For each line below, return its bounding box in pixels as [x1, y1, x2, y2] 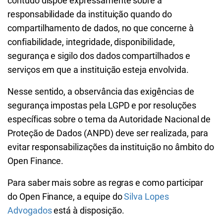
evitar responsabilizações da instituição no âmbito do [7, 142, 215, 152]
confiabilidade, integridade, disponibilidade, [7, 37, 175, 47]
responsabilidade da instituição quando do [7, 9, 172, 19]
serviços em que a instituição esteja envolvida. [7, 64, 189, 75]
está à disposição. [52, 205, 124, 216]
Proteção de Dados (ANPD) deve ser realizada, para [7, 128, 209, 138]
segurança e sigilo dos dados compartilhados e [7, 51, 190, 61]
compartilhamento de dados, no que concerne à [7, 23, 194, 33]
